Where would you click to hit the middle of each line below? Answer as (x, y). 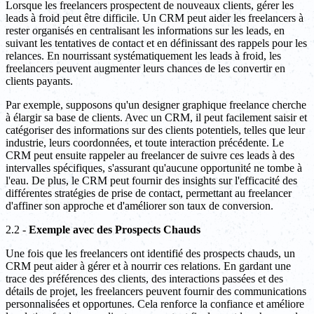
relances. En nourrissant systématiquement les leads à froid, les (143, 56)
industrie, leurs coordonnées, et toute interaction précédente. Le (145, 143)
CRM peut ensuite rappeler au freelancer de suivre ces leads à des (150, 156)
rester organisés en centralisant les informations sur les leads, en (145, 31)
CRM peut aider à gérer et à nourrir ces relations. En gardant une (148, 266)
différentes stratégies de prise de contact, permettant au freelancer (149, 193)
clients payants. (39, 81)
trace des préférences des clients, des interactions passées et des (144, 279)
